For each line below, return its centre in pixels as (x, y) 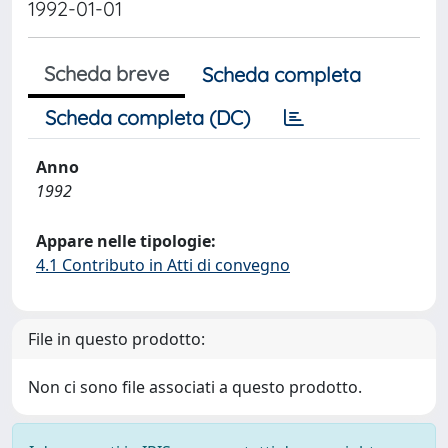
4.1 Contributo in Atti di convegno (163, 265)
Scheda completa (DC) (147, 117)
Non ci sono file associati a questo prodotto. (195, 387)
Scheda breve (106, 73)
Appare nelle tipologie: (126, 241)
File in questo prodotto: (116, 339)
